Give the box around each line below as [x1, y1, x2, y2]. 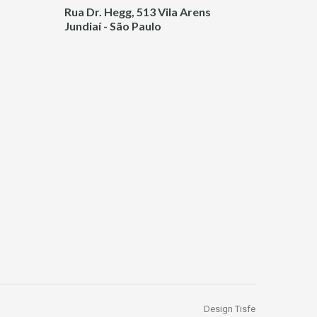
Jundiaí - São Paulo [64, 18, 161, 33]
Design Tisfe [204, 303, 255, 314]
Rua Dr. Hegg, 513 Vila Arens [64, 4, 211, 18]
